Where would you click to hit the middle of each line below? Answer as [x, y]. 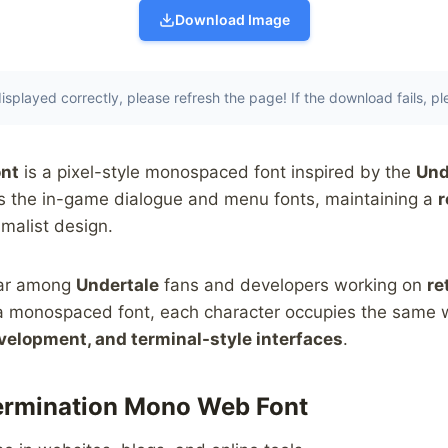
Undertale [117, 285]
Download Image [232, 20]
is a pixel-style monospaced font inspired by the [217, 172]
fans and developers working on [293, 285]
